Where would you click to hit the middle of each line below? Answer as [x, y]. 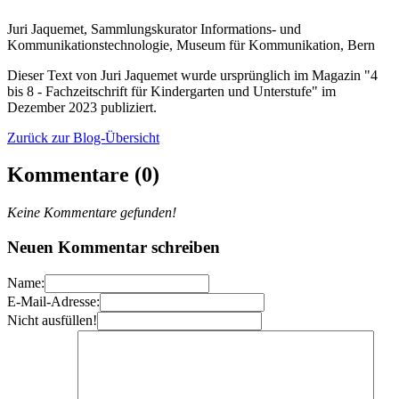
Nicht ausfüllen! [52, 320]
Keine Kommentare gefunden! [92, 213]
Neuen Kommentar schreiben [114, 248]
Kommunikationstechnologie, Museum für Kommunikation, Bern [191, 45]
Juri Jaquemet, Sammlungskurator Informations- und [154, 28]
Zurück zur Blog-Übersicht [83, 137]
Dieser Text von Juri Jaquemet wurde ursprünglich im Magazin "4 [192, 75]
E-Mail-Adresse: [53, 301]
